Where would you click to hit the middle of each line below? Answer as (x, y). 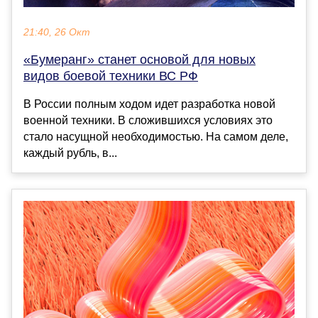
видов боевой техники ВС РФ (111, 76)
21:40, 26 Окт (57, 32)
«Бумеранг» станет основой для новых (139, 59)
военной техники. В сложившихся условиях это (148, 120)
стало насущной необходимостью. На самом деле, (156, 136)
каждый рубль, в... (70, 153)
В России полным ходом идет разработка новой (149, 104)
